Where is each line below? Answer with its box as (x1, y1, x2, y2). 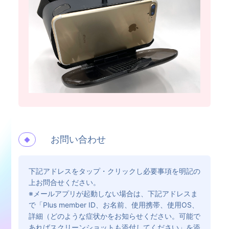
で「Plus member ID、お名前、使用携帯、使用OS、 (28, 200, 199, 209)
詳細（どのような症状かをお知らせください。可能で (28, 211, 200, 220)
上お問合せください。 (28, 177, 100, 187)
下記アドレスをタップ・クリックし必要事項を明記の (28, 166, 200, 175)
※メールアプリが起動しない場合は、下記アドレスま (28, 189, 198, 198)
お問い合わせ (50, 133, 106, 145)
